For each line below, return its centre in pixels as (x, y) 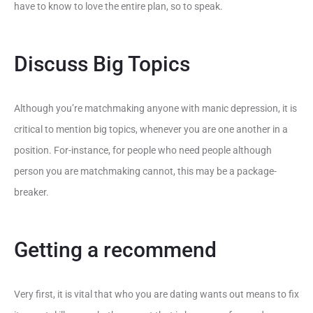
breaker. (31, 192)
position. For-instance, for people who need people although (143, 150)
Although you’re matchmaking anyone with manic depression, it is (155, 108)
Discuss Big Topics (102, 64)
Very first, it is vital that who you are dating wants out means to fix (156, 294)
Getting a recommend (115, 250)
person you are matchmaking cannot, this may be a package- (145, 171)
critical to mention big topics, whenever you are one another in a (151, 129)
